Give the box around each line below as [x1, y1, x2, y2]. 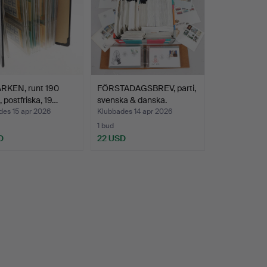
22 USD [97, 133, 126, 144]
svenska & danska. [97, 95, 167, 106]
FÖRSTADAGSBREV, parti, [97, 83, 196, 94]
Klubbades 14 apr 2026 [97, 107, 172, 117]
